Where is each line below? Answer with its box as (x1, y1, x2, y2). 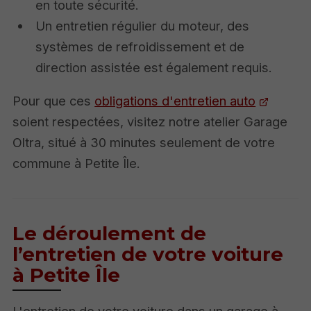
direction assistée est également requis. (35, 60, 273, 75)
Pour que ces (12, 93, 95, 109)
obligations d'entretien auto (94, 93, 256, 109)
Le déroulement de (12, 221, 207, 245)
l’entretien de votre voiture (12, 242, 284, 266)
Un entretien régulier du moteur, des (35, 18, 250, 33)
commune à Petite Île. (12, 155, 141, 171)
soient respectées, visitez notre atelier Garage (12, 114, 288, 130)
